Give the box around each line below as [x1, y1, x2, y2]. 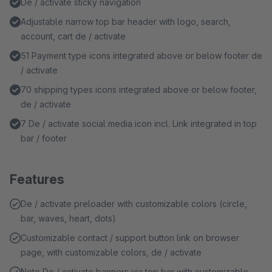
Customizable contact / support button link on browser [21, 233, 239, 243]
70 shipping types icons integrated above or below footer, [21, 84, 257, 95]
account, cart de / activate [21, 31, 126, 41]
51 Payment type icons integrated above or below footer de [21, 50, 262, 61]
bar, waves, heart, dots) [21, 213, 116, 223]
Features [10, 172, 64, 187]
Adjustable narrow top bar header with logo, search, [21, 16, 231, 27]
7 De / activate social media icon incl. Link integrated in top [21, 118, 257, 129]
